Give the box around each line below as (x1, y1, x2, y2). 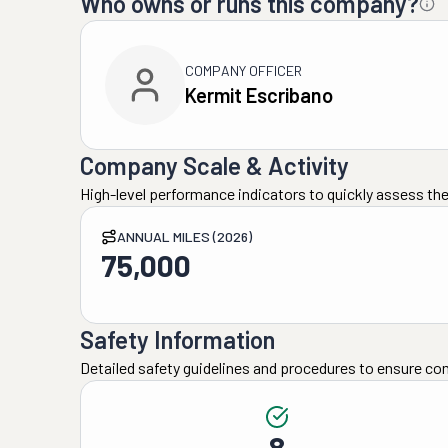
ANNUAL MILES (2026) (117, 228, 252, 245)
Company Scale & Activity (80, 151, 349, 180)
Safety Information (80, 325, 275, 354)
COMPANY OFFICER (185, 62, 302, 79)
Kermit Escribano (185, 83, 333, 107)
